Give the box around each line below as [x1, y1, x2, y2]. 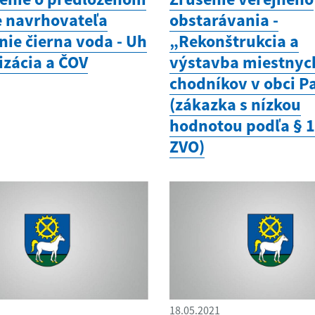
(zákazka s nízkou [169, 93, 302, 115]
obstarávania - [169, 8, 279, 31]
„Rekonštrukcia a [169, 30, 300, 52]
